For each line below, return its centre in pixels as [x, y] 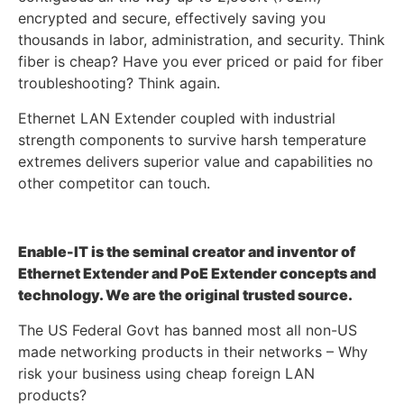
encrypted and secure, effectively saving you [172, 18]
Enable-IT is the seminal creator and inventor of [187, 252]
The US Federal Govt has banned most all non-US [188, 330]
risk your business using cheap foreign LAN [166, 373]
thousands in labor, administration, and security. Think [202, 40]
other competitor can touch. [114, 183]
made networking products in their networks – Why [193, 351]
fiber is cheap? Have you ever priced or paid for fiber [201, 62]
